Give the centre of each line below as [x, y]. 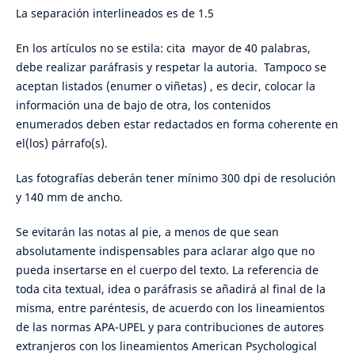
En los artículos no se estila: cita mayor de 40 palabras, [163, 48]
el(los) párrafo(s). [61, 143]
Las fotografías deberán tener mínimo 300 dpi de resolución [176, 178]
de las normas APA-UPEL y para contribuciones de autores [170, 327]
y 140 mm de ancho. [69, 197]
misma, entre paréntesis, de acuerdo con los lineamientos [170, 308]
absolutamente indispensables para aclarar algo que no [165, 251]
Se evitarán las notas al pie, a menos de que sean [147, 232]
